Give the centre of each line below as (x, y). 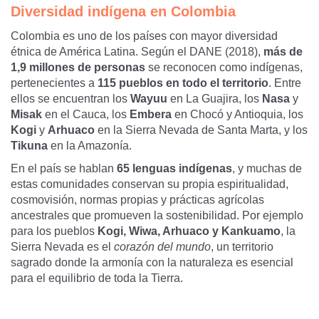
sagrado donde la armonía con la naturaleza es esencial (152, 262)
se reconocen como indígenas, (224, 67)
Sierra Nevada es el (62, 247)
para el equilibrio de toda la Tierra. (97, 278)
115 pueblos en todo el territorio (183, 83)
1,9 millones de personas (78, 67)
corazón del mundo (162, 247)
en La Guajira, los (215, 99)
